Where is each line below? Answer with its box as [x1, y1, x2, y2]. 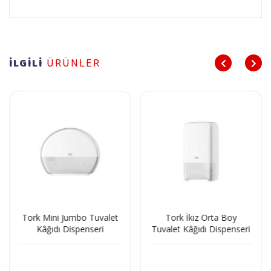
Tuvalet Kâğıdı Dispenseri [151, 223, 250, 235]
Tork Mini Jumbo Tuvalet [22, 212, 119, 224]
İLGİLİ [9, 54, 47, 72]
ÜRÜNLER [47, 54, 100, 72]
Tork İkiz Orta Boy [165, 212, 237, 224]
